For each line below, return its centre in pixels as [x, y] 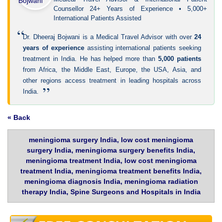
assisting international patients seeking [143, 48]
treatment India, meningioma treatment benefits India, [111, 171]
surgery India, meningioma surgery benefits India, [111, 150]
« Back [19, 118]
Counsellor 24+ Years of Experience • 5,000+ [130, 9]
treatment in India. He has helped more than [91, 59]
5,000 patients [180, 59]
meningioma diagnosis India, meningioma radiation [111, 182]
